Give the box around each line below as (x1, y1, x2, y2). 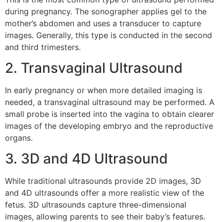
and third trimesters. (5, 42, 81, 52)
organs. (5, 132, 33, 143)
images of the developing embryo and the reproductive (5, 120, 213, 131)
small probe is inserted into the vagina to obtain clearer (5, 109, 214, 119)
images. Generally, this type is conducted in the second (5, 30, 212, 40)
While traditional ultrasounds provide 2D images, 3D (5, 176, 201, 186)
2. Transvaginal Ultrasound (5, 59, 183, 76)
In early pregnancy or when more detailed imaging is (5, 85, 202, 95)
